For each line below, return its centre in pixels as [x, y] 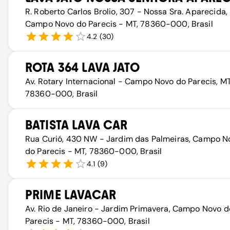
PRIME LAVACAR [71, 195]
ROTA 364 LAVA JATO [82, 68]
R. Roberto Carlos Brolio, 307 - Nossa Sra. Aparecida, [126, 12]
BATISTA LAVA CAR [76, 125]
